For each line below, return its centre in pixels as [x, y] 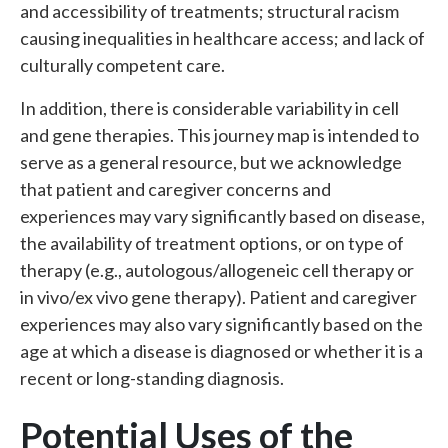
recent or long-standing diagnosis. [152, 378]
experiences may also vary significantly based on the [221, 324]
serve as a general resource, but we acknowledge [211, 162]
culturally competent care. [122, 65]
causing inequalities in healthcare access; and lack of [222, 38]
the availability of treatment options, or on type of [212, 243]
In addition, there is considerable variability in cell [209, 108]
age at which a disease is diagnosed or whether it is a [221, 351]
